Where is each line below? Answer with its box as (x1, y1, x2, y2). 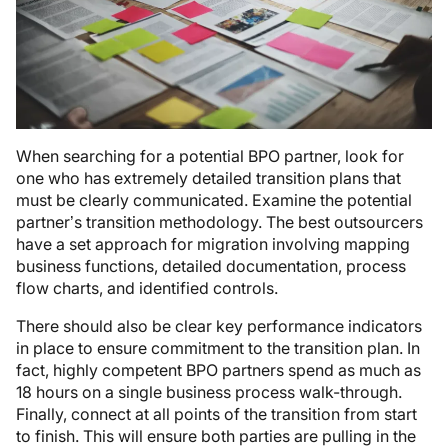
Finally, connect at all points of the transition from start (16, 403, 417, 424)
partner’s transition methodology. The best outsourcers (16, 211, 423, 232)
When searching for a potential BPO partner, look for (16, 145, 404, 166)
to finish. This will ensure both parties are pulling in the (16, 425, 416, 446)
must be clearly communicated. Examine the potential (16, 189, 412, 210)
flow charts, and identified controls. (16, 277, 278, 298)
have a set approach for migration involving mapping (16, 233, 410, 254)
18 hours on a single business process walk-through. (16, 381, 402, 402)
